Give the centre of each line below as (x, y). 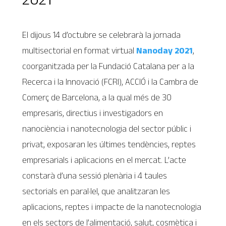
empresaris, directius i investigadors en (93, 113)
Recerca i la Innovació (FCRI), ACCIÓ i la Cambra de (110, 82)
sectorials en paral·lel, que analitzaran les (96, 191)
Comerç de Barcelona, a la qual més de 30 (97, 97)
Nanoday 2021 (165, 50)
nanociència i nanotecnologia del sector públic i (107, 129)
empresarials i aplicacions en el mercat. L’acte (104, 160)
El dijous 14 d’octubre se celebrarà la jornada (102, 35)
